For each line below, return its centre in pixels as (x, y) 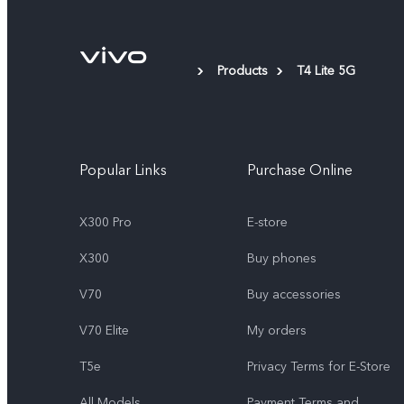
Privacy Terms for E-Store (319, 366)
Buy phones (282, 258)
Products (243, 70)
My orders (277, 330)
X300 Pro (106, 222)
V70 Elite (104, 330)
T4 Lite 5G (326, 70)
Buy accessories (294, 294)
